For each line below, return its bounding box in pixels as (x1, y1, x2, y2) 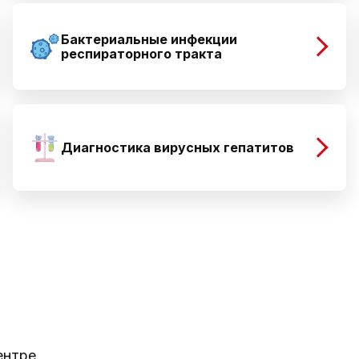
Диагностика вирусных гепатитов (61, 139, 294, 155)
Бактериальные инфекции (61, 31, 237, 47)
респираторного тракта (61, 46, 222, 62)
